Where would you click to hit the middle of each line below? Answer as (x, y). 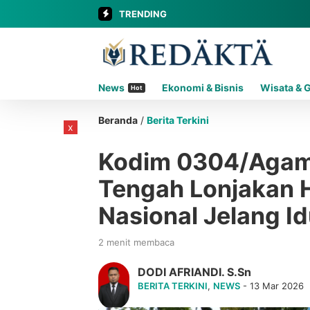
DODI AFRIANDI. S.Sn (194, 272)
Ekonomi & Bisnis (203, 88)
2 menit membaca (136, 242)
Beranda (118, 120)
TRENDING (143, 14)
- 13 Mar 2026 (272, 285)
